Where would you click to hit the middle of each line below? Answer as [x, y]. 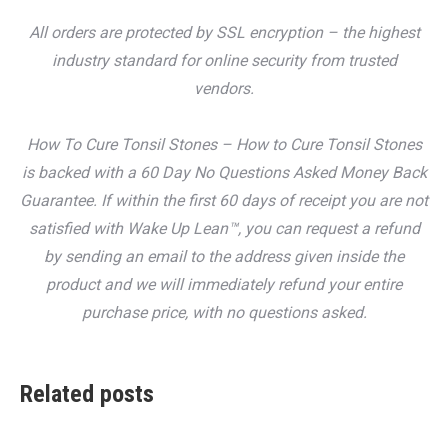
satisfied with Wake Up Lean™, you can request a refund [224, 229]
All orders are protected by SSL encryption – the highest [224, 33]
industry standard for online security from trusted [224, 61]
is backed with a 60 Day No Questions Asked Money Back [224, 173]
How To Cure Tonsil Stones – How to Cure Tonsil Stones [224, 145]
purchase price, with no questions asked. [224, 313]
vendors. [224, 89]
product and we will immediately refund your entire [224, 285]
